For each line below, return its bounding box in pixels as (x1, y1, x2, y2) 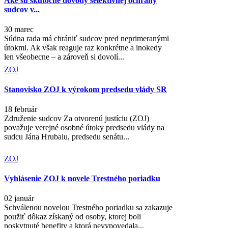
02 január (4, 194, 34, 203)
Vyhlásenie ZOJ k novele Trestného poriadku (4, 174, 160, 183)
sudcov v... (4, 5, 40, 14)
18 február (4, 105, 37, 114)
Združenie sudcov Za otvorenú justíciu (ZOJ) (4, 114, 149, 123)
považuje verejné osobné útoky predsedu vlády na (4, 123, 164, 132)
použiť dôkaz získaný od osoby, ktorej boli (4, 212, 141, 221)
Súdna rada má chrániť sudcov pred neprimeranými (4, 34, 169, 43)
